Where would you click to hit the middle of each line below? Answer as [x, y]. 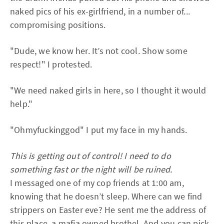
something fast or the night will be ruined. [91, 169]
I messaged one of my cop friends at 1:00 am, [97, 183]
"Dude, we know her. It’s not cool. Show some [99, 51]
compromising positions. [58, 25]
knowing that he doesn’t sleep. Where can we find [106, 196]
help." [21, 104]
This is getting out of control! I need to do [90, 156]
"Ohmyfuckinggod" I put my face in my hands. [99, 130]
